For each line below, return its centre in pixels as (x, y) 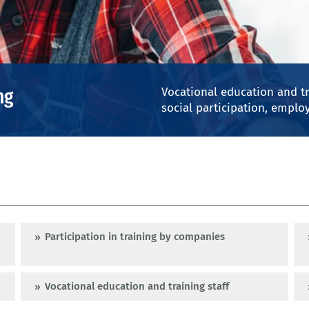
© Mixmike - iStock (247, 77)
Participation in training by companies (134, 237)
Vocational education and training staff (137, 287)
